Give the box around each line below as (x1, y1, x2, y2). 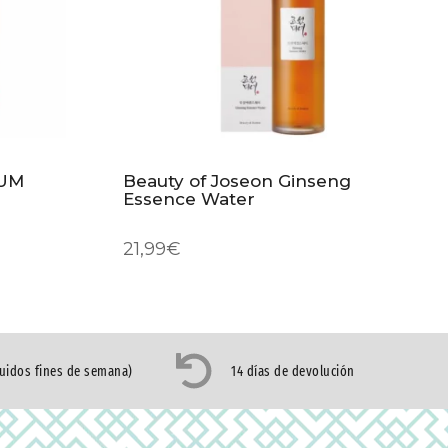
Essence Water (122, 188, 255, 209)
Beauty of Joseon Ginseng (122, 170, 351, 191)
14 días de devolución (231, 362, 355, 380)
